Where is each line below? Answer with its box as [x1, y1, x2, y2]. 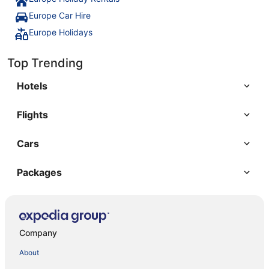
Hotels [17, 79, 47, 92]
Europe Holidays [29, 26, 92, 37]
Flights [17, 108, 48, 121]
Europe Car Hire [29, 10, 91, 20]
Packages [17, 166, 62, 178]
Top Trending [7, 55, 83, 70]
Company [19, 228, 57, 238]
